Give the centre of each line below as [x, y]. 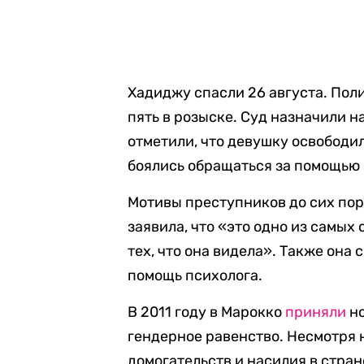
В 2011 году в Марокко [207, 312]
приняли [316, 312]
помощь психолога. [195, 275]
